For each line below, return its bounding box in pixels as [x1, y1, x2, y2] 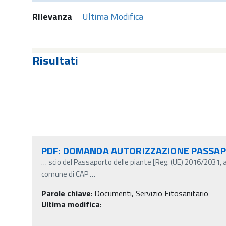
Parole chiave [41, 187, 91, 199]
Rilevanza [32, 9, 72, 23]
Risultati [32, 50, 78, 69]
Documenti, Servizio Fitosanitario [94, 187, 208, 199]
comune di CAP [41, 167, 88, 180]
